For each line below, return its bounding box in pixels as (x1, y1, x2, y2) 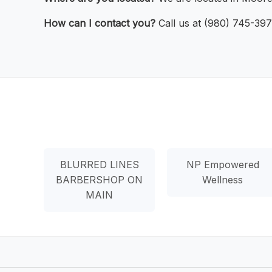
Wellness (202, 173, 243, 186)
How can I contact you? (44, 17, 155, 30)
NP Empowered (186, 158, 259, 171)
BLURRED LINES (59, 158, 139, 171)
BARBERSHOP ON (56, 173, 143, 186)
